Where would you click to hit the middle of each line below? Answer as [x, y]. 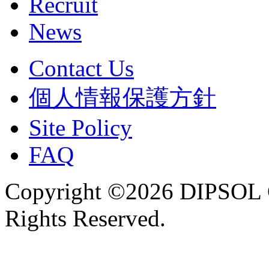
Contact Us [81, 68]
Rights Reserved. [85, 218]
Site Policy [80, 127]
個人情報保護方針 [122, 97]
